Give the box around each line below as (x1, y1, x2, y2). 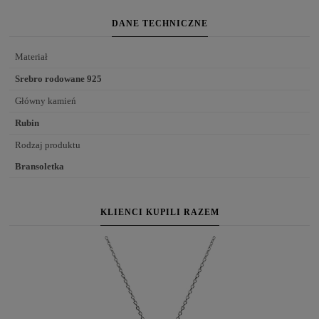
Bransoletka (15, 160, 64, 172)
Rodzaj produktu (15, 139, 80, 150)
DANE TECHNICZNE (111, 18, 208, 28)
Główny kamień (15, 95, 76, 106)
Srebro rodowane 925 (15, 73, 102, 84)
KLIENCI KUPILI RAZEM (100, 206, 219, 217)
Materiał (15, 51, 48, 62)
